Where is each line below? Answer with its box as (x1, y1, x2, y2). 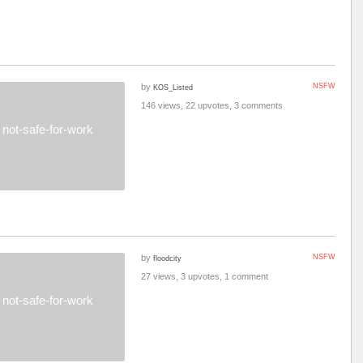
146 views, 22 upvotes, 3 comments (141, 100, 283, 110)
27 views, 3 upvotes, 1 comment (141, 271, 268, 281)
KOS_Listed (153, 83, 193, 92)
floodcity (153, 254, 181, 263)
